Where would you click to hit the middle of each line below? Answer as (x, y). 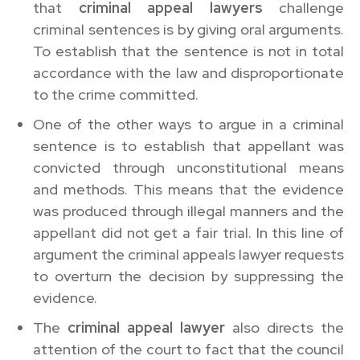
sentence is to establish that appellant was (188, 145)
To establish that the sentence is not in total (188, 51)
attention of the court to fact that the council (188, 349)
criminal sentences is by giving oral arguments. (188, 29)
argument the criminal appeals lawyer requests (188, 254)
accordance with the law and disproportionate (188, 72)
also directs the (288, 327)
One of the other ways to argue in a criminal (188, 124)
